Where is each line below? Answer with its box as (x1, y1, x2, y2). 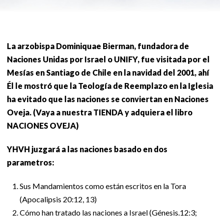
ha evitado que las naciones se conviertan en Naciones (7, 94, 209, 104)
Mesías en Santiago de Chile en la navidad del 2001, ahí (7, 67, 209, 77)
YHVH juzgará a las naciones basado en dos (7, 144, 167, 154)
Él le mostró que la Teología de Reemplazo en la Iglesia (7, 81, 213, 90)
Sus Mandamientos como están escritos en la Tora (20, 181, 187, 191)
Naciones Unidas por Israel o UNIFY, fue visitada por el (7, 54, 210, 64)
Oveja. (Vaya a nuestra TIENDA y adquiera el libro (7, 107, 192, 117)
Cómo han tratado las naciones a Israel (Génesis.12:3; (20, 207, 197, 217)
